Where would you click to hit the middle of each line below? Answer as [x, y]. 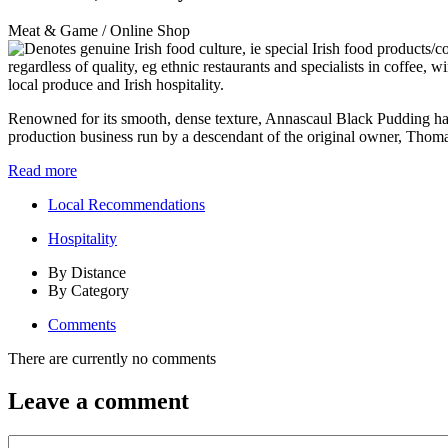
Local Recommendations [126, 205]
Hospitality [82, 239]
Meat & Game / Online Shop [99, 31]
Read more [42, 171]
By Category [88, 291]
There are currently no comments [112, 359]
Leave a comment [98, 401]
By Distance [87, 273]
